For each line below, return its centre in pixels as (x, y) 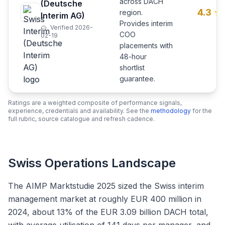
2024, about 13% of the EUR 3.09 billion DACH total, (108, 212)
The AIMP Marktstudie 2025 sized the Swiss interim (106, 186)
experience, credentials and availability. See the (79, 111)
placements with (146, 45)
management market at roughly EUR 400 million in (105, 199)
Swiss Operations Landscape (92, 163)
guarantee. (137, 79)
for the (201, 111)
